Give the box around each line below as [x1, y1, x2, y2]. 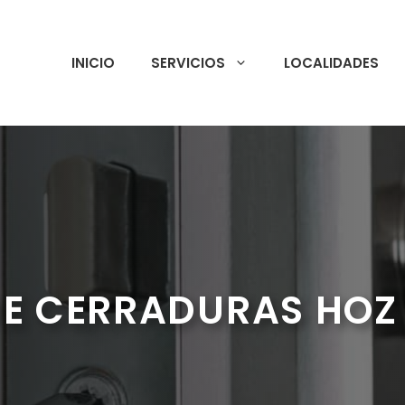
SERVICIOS [151, 52, 225, 72]
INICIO [71, 52, 115, 72]
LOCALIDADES [284, 52, 379, 72]
